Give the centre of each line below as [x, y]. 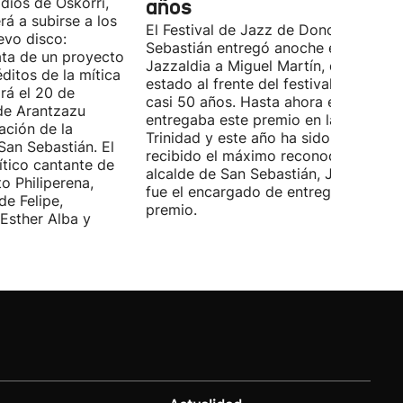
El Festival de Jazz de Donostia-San [269, 30]
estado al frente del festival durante [268, 84]
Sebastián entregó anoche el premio [269, 48]
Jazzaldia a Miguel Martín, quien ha [266, 66]
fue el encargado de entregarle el [259, 192]
